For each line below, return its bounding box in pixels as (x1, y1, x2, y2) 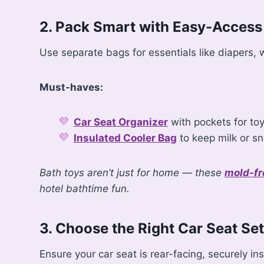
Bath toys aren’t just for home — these (39, 166, 225, 179)
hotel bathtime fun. (39, 182, 130, 194)
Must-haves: (39, 81, 104, 93)
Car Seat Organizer (73, 115, 168, 128)
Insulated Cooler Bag (73, 131, 177, 144)
